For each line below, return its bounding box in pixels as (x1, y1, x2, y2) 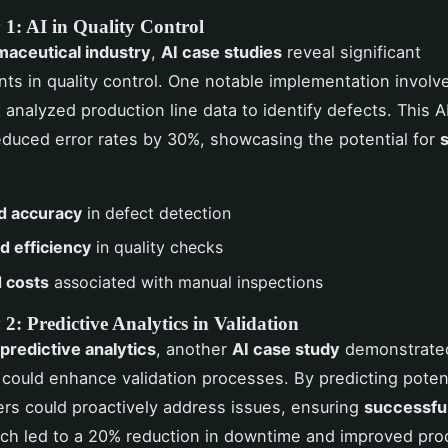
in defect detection (82, 203, 231, 223)
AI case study (232, 338, 340, 359)
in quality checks (91, 237, 223, 258)
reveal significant (282, 42, 421, 62)
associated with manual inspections (49, 271, 323, 292)
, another (156, 338, 232, 359)
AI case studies (161, 42, 282, 62)
